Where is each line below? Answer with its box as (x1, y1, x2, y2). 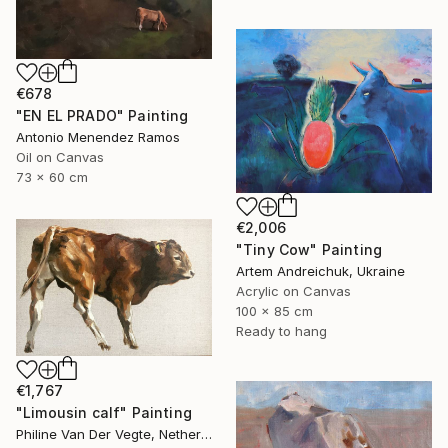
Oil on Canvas (16, 149, 104, 166)
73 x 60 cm (16, 169, 88, 186)
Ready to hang (236, 322, 327, 339)
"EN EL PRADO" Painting (16, 107, 189, 125)
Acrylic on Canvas (236, 282, 351, 299)
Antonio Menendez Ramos (16, 129, 180, 146)
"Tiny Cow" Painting (236, 240, 383, 258)
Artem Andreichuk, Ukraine (236, 262, 405, 279)
